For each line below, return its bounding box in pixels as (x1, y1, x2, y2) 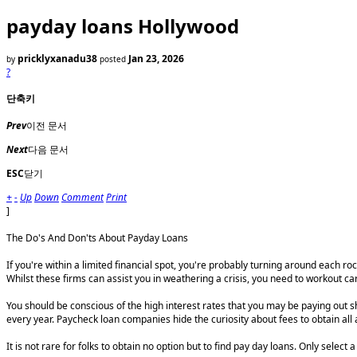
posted (100, 53, 128, 65)
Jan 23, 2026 (128, 52, 184, 66)
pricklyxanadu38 (18, 52, 97, 66)
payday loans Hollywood (6, 13, 239, 40)
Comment (61, 190, 104, 205)
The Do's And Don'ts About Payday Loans (6, 231, 188, 245)
